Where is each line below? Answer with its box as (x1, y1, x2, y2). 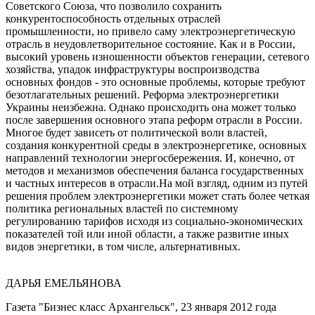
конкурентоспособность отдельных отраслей (6, 13, 221, 25)
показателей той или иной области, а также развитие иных (6, 228, 289, 240)
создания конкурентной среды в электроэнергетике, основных (6, 139, 307, 151)
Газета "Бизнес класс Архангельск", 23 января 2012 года (6, 301, 276, 313)
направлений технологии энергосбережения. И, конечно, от (6, 152, 295, 164)
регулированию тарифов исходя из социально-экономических (6, 215, 303, 227)
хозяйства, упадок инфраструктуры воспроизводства (6, 63, 259, 75)
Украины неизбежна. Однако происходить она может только (6, 101, 296, 113)
